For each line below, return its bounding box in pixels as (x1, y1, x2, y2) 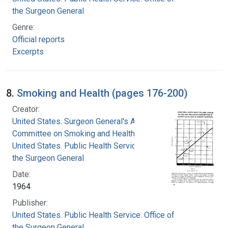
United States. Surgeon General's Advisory (12, 116, 162, 126)
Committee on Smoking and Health (12, 128, 135, 138)
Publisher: (12, 197, 48, 208)
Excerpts (12, 46, 44, 56)
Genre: (12, 22, 35, 32)
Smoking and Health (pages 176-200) (17, 87, 188, 99)
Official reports (12, 34, 65, 44)
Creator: (12, 104, 40, 114)
